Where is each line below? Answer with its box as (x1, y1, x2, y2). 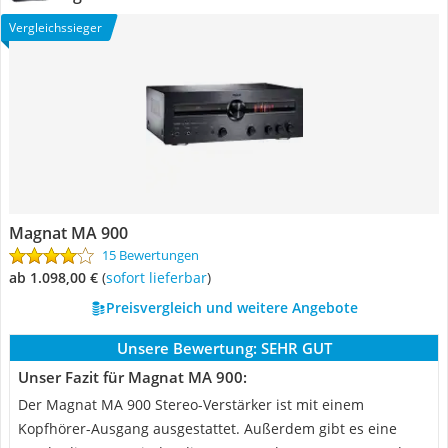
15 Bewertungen (102, 246, 199, 264)
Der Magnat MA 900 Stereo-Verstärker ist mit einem (18, 395, 364, 414)
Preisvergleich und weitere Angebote (105, 298, 358, 317)
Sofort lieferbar (113, 268, 207, 287)
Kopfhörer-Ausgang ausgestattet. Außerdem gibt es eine (18, 419, 397, 438)
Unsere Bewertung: (116, 338, 257, 358)
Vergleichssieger (9, 19, 102, 36)
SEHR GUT (260, 338, 332, 358)
